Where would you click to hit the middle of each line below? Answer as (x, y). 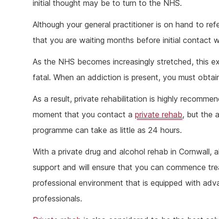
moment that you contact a (84, 115)
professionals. (58, 199)
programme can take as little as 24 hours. (108, 130)
